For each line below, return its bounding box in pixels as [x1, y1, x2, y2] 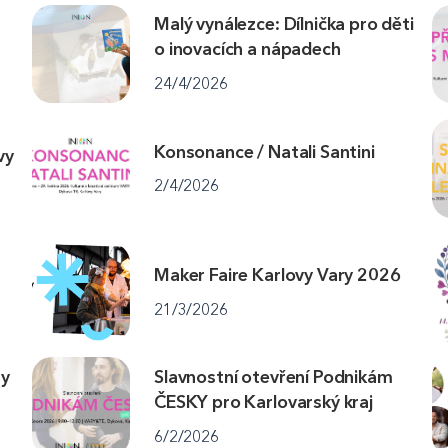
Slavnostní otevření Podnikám [154, 366, 393, 389]
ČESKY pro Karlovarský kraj [154, 391, 373, 414]
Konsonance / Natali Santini [154, 140, 375, 163]
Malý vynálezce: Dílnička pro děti [154, 13, 414, 36]
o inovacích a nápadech [154, 38, 341, 61]
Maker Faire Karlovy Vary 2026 [154, 264, 401, 287]
